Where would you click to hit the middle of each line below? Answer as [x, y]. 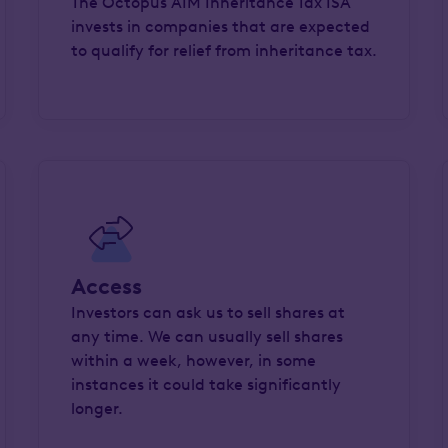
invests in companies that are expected [220, 26]
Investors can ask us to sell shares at [207, 312]
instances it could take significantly [205, 384]
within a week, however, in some [193, 360]
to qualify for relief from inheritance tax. [223, 50]
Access [106, 286]
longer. [96, 408]
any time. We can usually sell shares [206, 336]
